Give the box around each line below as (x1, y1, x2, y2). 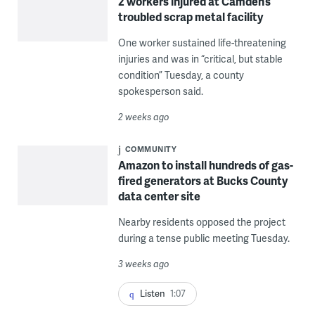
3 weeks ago (117, 257, 169, 270)
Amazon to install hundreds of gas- (117, 156, 293, 173)
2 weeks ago (117, 110, 169, 123)
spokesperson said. (117, 84, 203, 98)
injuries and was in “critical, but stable (117, 51, 283, 65)
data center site (117, 187, 200, 204)
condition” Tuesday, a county (117, 67, 244, 82)
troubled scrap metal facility (117, 8, 263, 25)
